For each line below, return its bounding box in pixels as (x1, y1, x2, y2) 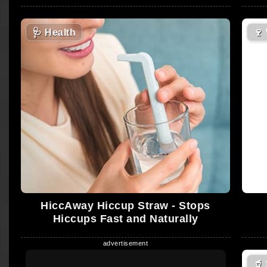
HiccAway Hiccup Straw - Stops (41, 199, 210, 212)
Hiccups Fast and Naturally (52, 212, 198, 225)
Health (42, 27, 76, 38)
